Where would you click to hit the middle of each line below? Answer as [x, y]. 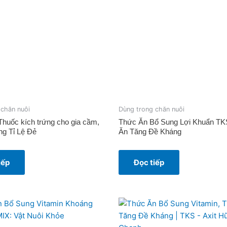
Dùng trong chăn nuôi [152, 109]
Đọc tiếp [149, 162]
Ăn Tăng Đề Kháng [150, 131]
